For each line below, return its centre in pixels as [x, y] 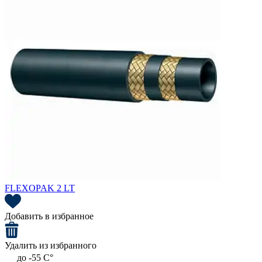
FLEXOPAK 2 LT [40, 188]
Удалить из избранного [51, 246]
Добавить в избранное [49, 216]
